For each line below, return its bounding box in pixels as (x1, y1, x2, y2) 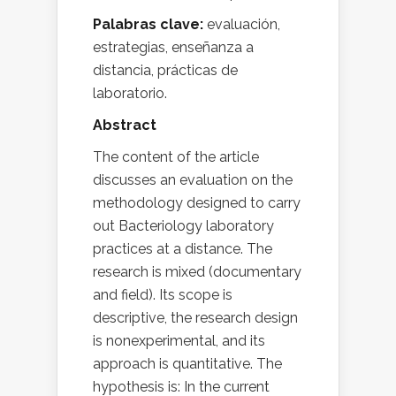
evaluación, (207, 16, 280, 34)
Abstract (93, 117, 156, 134)
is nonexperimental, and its (93, 332, 265, 350)
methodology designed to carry (93, 194, 301, 212)
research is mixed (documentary (93, 263, 301, 281)
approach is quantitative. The (93, 355, 282, 373)
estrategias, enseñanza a (93, 39, 254, 57)
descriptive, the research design (93, 309, 298, 327)
